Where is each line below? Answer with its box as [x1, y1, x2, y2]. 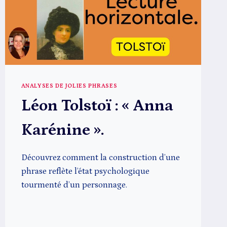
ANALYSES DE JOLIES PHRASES [21, 82, 118, 89]
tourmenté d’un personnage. [21, 179, 127, 190]
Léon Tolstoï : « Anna [21, 96, 173, 115]
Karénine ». [21, 121, 104, 139]
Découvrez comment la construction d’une [21, 152, 180, 163]
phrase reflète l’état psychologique [21, 166, 149, 176]
